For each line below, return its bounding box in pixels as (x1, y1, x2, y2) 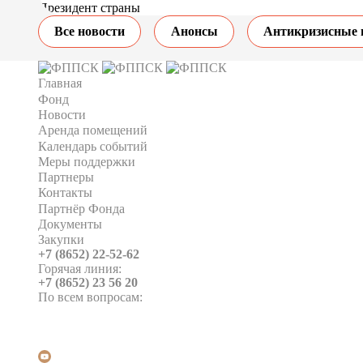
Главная (38, 76, 83, 91)
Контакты (38, 186, 93, 200)
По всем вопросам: (38, 290, 143, 305)
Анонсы (170, 24, 218, 39)
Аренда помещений (38, 123, 148, 138)
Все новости (54, 24, 126, 39)
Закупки (38, 233, 85, 247)
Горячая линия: (38, 262, 122, 276)
